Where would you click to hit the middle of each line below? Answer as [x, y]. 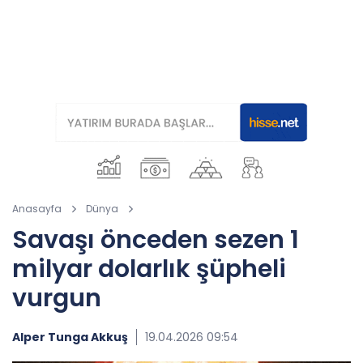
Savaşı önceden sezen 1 [156, 240]
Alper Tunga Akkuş [70, 337]
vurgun [57, 298]
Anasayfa [37, 209]
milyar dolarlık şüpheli [149, 269]
